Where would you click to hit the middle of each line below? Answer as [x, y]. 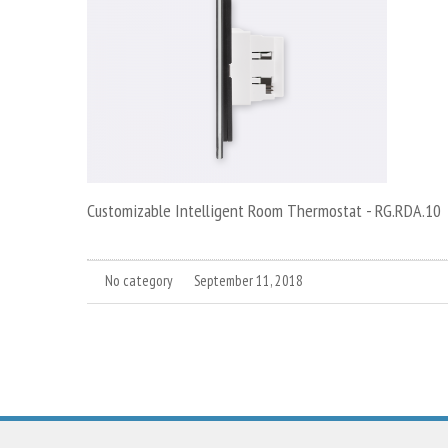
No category [139, 281]
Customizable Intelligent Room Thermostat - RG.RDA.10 [264, 210]
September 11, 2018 [248, 281]
